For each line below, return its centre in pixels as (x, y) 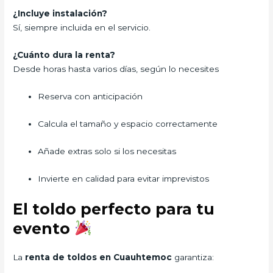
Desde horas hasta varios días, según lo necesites (116, 69)
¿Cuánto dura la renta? (64, 55)
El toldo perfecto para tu (114, 209)
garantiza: (194, 257)
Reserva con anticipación (90, 97)
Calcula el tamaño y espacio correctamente (128, 123)
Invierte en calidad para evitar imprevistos (124, 178)
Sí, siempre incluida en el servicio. (82, 28)
